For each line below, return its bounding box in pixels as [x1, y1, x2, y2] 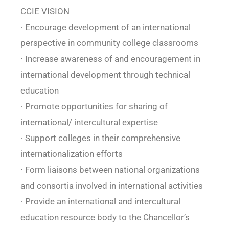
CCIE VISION [20, 6, 70, 17]
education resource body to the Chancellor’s [20, 212, 190, 223]
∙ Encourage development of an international [20, 22, 191, 33]
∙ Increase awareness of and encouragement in [20, 54, 200, 64]
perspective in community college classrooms [20, 38, 198, 49]
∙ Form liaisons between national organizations [20, 165, 200, 175]
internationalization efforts [20, 149, 123, 159]
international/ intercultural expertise [20, 117, 158, 128]
